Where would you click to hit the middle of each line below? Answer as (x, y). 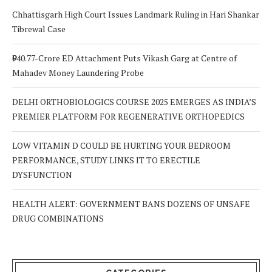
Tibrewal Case (39, 29)
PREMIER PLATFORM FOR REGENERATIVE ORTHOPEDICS (128, 117)
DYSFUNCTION (42, 175)
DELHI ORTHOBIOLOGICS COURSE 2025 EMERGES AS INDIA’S (134, 102)
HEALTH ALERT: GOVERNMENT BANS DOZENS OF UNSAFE (131, 204)
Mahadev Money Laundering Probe (78, 73)
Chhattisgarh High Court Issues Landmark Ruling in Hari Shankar (136, 15)
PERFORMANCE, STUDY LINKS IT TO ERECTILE (106, 160)
